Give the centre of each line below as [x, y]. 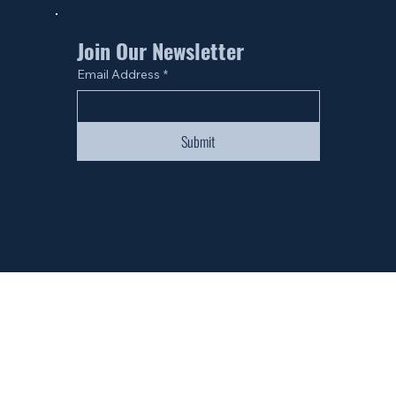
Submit [198, 142]
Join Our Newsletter [160, 51]
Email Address [118, 75]
